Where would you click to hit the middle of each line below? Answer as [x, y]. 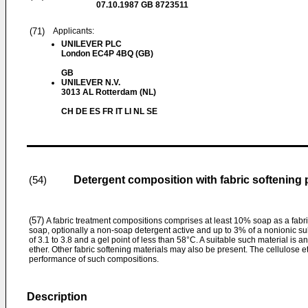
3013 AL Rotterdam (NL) [109, 92]
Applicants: [74, 31]
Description [57, 297]
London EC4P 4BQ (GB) [107, 54]
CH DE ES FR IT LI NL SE [110, 111]
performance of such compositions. [94, 259]
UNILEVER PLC [91, 44]
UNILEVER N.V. [91, 82]
